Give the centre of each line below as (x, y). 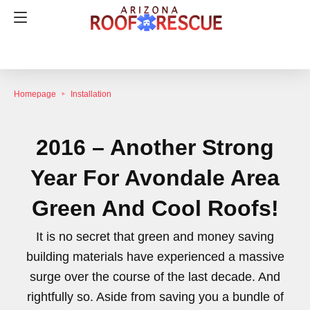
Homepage (35, 94)
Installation (91, 94)
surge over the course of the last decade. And (155, 277)
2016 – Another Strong (155, 148)
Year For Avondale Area (155, 178)
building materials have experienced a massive (155, 257)
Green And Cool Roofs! (155, 209)
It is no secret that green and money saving (155, 237)
